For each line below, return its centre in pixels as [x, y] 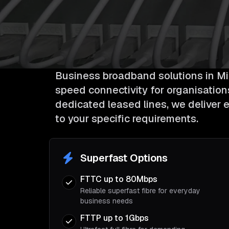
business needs [107, 201]
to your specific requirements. [127, 119]
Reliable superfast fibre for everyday [140, 191]
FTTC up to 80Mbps [119, 179]
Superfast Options [124, 158]
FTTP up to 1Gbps [114, 218]
